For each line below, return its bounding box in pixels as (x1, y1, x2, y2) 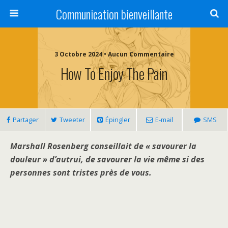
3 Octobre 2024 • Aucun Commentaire (107, 50, 174, 59)
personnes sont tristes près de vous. (10, 167, 152, 178)
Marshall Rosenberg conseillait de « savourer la (10, 140, 196, 152)
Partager (12, 115, 39, 124)
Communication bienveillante (55, 5, 173, 23)
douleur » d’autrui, (10, 154, 83, 165)
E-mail (155, 115, 173, 124)
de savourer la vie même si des (85, 154, 205, 165)
